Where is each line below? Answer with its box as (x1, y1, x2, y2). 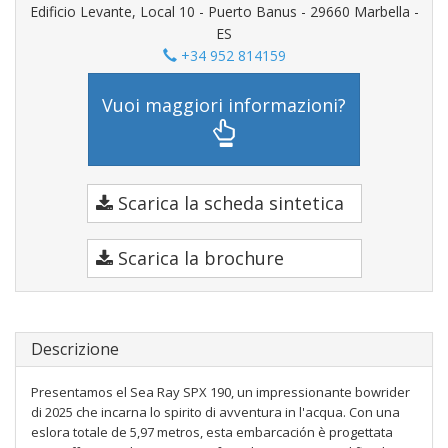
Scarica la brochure (112, 246, 284, 270)
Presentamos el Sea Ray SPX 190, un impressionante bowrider (31, 383, 410, 401)
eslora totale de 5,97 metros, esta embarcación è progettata (31, 423, 393, 441)
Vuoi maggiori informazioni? (102, 92, 346, 117)
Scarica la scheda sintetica (112, 191, 344, 215)
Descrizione (31, 338, 119, 360)
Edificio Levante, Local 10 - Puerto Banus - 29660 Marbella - (29, 2, 419, 21)
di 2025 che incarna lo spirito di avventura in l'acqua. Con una (31, 403, 400, 421)
